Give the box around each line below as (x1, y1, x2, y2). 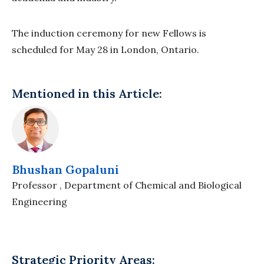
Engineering (12, 195, 67, 207)
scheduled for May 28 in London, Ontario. (12, 43, 202, 55)
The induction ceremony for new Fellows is (12, 27, 206, 39)
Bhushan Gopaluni (12, 161, 119, 177)
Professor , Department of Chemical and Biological (12, 179, 242, 191)
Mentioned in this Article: (12, 85, 162, 101)
